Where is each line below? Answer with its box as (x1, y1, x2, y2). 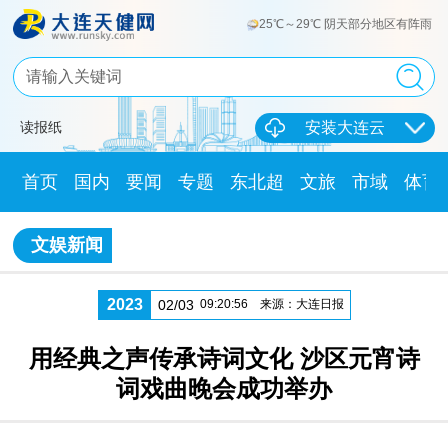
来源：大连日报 (259, 297, 344, 311)
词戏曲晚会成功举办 (116, 374, 332, 402)
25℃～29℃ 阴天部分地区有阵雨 (258, 17, 435, 32)
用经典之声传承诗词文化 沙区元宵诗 (28, 344, 420, 372)
